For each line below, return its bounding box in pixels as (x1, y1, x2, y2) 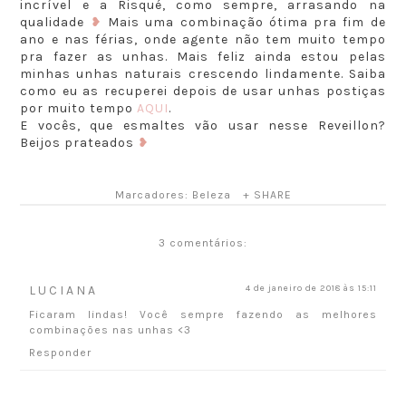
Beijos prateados (20, 135, 139, 151)
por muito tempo (20, 101, 138, 117)
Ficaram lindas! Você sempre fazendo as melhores (29, 308, 377, 322)
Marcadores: (114, 188, 192, 202)
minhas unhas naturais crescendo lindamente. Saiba (20, 66, 386, 82)
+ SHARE (242, 188, 292, 202)
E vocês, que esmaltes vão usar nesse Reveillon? (20, 118, 386, 134)
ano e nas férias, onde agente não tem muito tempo (20, 32, 386, 48)
